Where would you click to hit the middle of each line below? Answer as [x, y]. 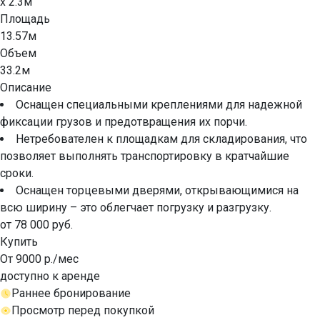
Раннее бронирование [71, 293]
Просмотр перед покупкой [83, 310]
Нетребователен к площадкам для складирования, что [161, 139]
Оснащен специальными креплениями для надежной [159, 104]
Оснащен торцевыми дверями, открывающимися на [157, 190]
